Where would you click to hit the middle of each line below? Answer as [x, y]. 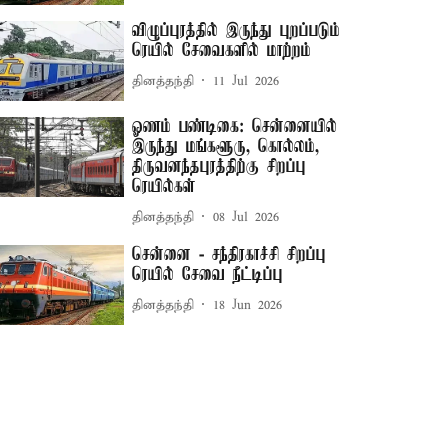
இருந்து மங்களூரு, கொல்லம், [226, 147]
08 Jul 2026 [246, 217]
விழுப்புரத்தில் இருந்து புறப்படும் [236, 31]
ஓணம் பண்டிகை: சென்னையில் [235, 127]
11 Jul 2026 [246, 81]
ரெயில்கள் [164, 187]
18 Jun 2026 [248, 305]
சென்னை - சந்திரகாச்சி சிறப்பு [229, 255]
